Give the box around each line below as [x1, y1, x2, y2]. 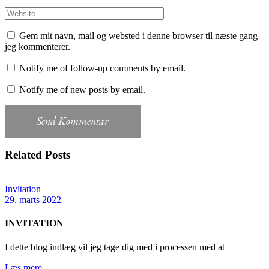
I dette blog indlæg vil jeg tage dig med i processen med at [5, 241, 225, 252]
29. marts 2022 [5, 195, 61, 205]
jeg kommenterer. [5, 41, 70, 52]
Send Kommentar [37, 113, 109, 128]
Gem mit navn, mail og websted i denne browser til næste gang [19, 30, 258, 41]
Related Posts [5, 148, 70, 162]
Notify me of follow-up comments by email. [19, 62, 186, 73]
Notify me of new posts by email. [19, 84, 145, 95]
